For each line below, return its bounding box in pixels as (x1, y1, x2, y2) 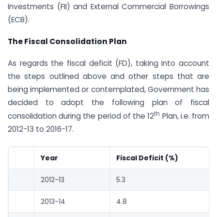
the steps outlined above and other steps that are (8, 71, 209, 81)
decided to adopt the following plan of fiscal (8, 97, 209, 108)
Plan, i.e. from (160, 110, 210, 121)
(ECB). (8, 15, 30, 25)
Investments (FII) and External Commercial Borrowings (8, 1, 209, 12)
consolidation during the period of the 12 (8, 110, 155, 121)
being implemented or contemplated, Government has (8, 84, 209, 94)
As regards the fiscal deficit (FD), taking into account (8, 58, 209, 68)
